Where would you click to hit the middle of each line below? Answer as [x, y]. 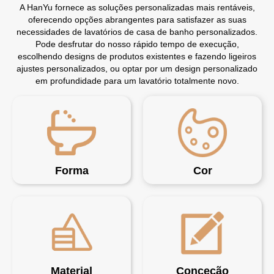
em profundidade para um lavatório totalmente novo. [137, 81]
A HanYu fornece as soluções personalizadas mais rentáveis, [137, 8]
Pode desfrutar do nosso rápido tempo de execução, [137, 44]
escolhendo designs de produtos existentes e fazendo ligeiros [137, 57]
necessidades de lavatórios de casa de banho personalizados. [137, 32]
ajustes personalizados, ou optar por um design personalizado [137, 69]
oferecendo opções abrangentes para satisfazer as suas [137, 20]
